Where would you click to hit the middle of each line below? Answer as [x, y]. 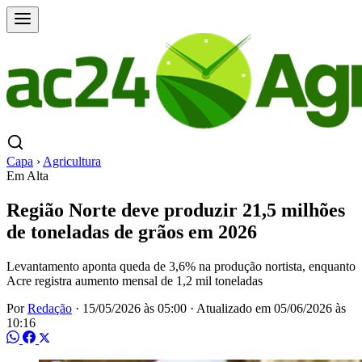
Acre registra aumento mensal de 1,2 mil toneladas [135, 280]
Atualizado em [235, 308]
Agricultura [72, 161]
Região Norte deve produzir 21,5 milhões [176, 210]
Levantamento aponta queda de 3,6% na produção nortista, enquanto [181, 266]
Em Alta [27, 176]
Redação [50, 308]
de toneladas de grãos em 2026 [132, 232]
